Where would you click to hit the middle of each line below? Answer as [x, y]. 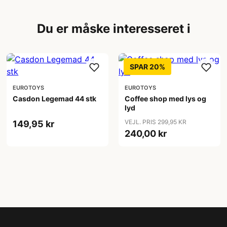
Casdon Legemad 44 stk [55, 98]
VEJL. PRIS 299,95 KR [155, 122]
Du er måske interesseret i [113, 28]
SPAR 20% [147, 66]
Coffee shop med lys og [165, 98]
